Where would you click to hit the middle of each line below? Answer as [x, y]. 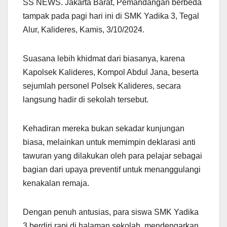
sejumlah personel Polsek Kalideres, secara [102, 86]
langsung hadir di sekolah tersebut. [86, 99]
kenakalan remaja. [56, 183]
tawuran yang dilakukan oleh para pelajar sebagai [112, 156]
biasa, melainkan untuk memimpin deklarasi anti [109, 142]
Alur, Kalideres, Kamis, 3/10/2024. [84, 29]
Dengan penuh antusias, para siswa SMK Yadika [111, 212]
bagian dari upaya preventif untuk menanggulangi [112, 169]
